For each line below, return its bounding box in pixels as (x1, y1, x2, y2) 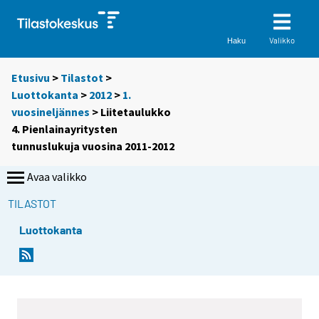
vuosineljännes (11, 105, 90, 120)
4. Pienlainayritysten (11, 122, 117, 137)
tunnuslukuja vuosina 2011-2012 (11, 139, 174, 154)
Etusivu (11, 70, 50, 85)
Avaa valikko (27, 169, 87, 184)
